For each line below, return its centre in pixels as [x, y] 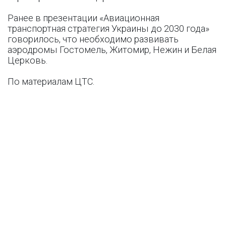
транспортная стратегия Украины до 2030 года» [108, 29]
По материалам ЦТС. [51, 81]
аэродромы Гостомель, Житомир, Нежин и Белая [112, 50]
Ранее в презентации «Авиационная [83, 18]
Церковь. [27, 60]
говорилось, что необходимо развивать [93, 39]
